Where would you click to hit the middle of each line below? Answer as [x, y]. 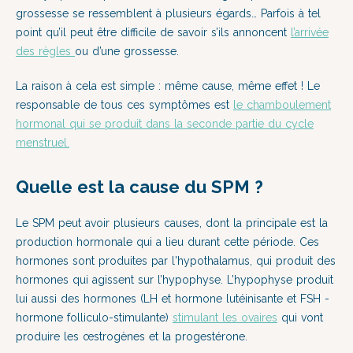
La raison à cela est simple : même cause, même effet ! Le [168, 86]
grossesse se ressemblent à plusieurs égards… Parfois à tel [168, 13]
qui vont [300, 318]
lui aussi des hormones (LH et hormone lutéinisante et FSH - [173, 299]
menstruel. [43, 143]
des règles [45, 51]
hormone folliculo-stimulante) [94, 318]
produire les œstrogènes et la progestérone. [134, 336]
